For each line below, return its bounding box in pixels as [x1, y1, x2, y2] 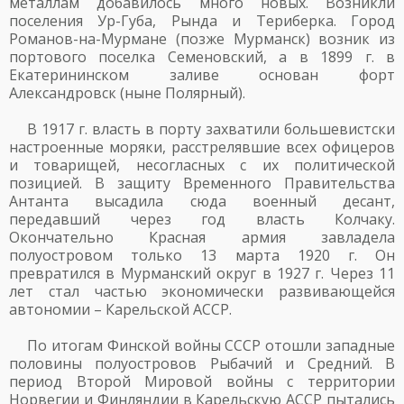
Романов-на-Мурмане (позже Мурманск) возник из [9, 29, 395, 49]
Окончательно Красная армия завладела [9, 227, 395, 247]
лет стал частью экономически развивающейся [9, 281, 395, 301]
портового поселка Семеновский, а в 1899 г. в [9, 47, 395, 67]
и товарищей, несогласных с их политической [9, 155, 395, 175]
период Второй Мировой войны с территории [9, 372, 395, 391]
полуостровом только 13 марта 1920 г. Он [9, 245, 395, 265]
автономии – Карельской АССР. [9, 299, 232, 319]
